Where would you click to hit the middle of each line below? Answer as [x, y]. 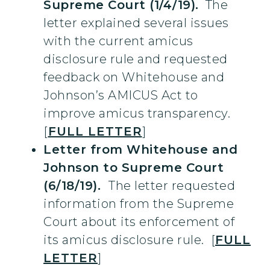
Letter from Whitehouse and [140, 150]
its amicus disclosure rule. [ [129, 240]
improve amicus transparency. [139, 114]
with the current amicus [118, 41]
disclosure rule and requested [136, 59]
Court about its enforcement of [139, 222]
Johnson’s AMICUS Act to [121, 96]
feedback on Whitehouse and [134, 77]
